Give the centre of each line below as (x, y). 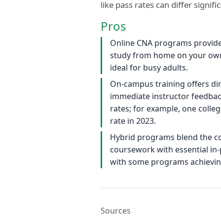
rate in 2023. (133, 121)
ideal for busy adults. (149, 68)
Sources (116, 211)
